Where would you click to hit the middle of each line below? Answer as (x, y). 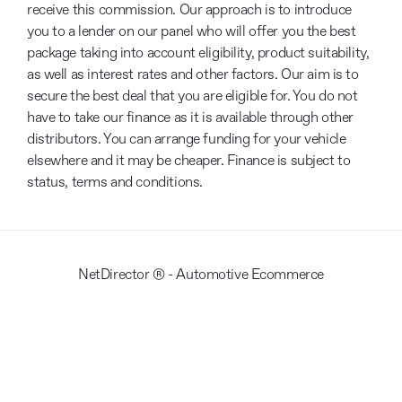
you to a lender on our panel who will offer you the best (192, 32)
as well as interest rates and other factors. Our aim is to (193, 75)
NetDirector (116, 275)
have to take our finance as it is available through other (191, 118)
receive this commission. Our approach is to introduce (189, 10)
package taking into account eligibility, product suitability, (198, 53)
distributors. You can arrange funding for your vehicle (187, 140)
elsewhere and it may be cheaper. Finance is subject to (189, 161)
